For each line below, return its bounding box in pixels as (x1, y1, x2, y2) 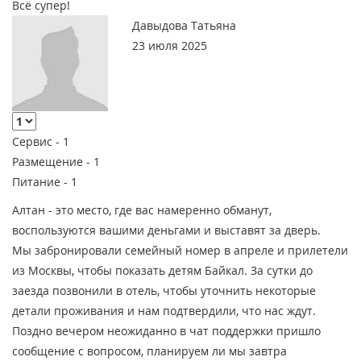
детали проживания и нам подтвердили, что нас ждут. (12, 303, 316, 319)
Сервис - (12, 134, 63, 150)
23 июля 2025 (132, 38, 208, 54)
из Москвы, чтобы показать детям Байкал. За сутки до (12, 263, 313, 279)
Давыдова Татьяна (132, 18, 237, 34)
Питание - (12, 174, 71, 190)
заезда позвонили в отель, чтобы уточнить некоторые (12, 283, 316, 299)
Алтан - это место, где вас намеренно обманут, (12, 202, 272, 218)
